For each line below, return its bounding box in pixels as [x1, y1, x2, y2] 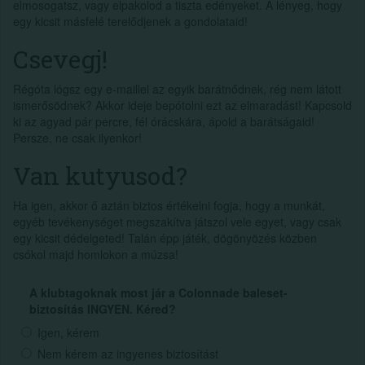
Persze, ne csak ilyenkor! [13, 129, 142, 146]
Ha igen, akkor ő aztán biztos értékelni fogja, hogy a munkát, [13, 196, 325, 213]
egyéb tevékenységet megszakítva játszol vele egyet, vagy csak [13, 213, 341, 230]
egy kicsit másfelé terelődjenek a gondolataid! [13, 12, 248, 29]
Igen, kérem [37, 323, 99, 341]
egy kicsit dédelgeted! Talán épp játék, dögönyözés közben [13, 229, 317, 246]
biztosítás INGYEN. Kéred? [29, 300, 176, 317]
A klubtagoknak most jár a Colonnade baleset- [29, 284, 288, 301]
